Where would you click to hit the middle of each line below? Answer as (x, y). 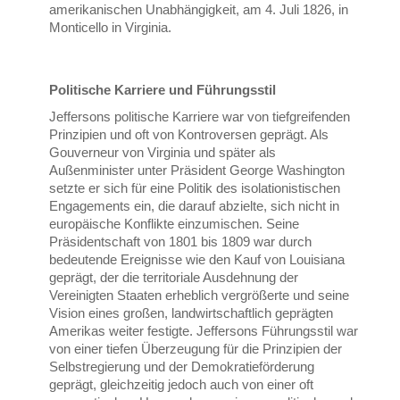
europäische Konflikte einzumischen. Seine (175, 224)
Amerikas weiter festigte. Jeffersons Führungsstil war (204, 331)
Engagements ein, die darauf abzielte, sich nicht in (195, 206)
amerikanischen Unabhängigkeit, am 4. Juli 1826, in (199, 10)
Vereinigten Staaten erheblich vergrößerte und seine (200, 296)
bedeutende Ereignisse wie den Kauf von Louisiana (197, 260)
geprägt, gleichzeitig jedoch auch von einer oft (182, 385)
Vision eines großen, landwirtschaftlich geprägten (192, 313)
